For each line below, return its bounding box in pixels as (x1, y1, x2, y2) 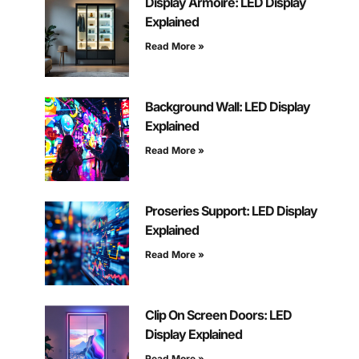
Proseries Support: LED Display (144, 203, 317, 220)
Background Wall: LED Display (144, 99, 310, 115)
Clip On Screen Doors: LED (144, 307, 292, 324)
